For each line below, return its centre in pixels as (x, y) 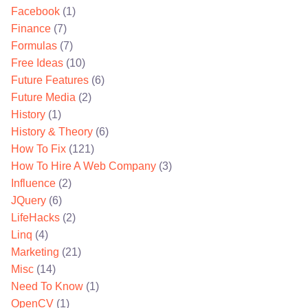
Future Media (43, 97)
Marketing (35, 252)
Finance (31, 29)
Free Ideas (37, 63)
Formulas (34, 46)
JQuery (29, 200)
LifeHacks (35, 218)
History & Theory (52, 132)
